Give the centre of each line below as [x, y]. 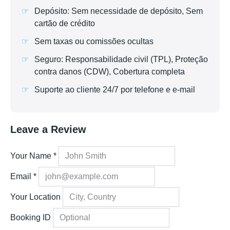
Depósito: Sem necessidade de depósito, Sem [119, 11]
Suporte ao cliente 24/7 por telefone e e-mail [115, 90]
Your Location [35, 197]
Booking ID [31, 218]
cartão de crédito [65, 23]
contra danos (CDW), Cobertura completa [110, 71]
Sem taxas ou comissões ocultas [94, 41]
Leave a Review [48, 130]
